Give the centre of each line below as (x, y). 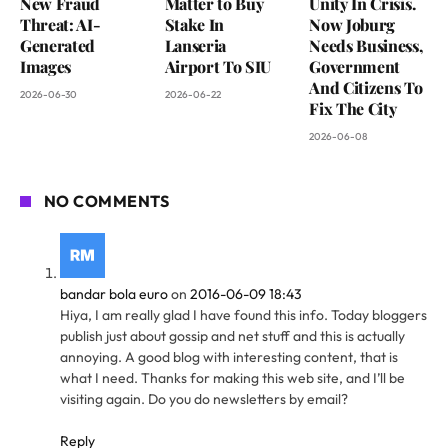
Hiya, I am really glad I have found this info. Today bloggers (243, 314)
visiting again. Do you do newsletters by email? (204, 398)
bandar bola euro (114, 293)
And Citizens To (366, 87)
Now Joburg (352, 24)
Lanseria (195, 45)
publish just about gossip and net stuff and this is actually (232, 335)
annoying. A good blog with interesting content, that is (229, 356)
